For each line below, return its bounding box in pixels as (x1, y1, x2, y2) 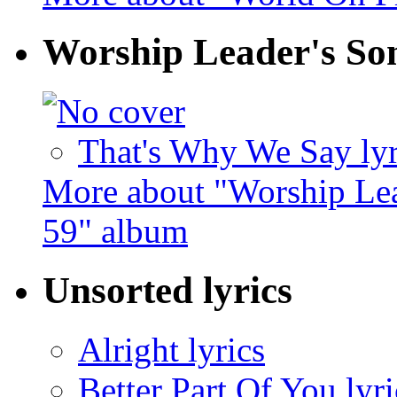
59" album (43, 212, 188, 251)
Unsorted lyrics (43, 269, 292, 312)
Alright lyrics (78, 331, 265, 370)
